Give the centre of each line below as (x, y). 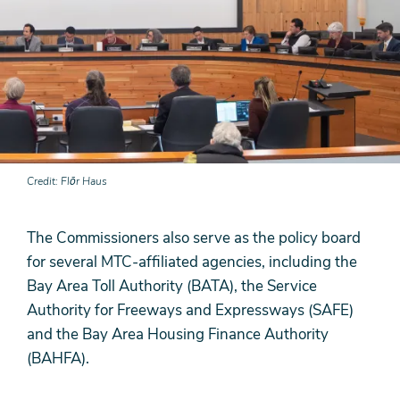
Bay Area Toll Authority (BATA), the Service (172, 287)
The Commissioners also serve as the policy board (194, 238)
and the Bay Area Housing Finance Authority (178, 335)
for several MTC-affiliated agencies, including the (192, 262)
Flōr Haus (84, 182)
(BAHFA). (58, 359)
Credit (41, 182)
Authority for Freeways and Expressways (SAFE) (190, 311)
